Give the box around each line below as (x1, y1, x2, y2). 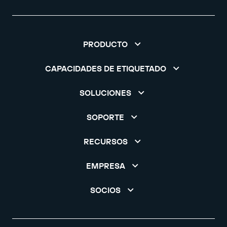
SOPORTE (87, 112, 124, 123)
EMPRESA (86, 161, 125, 171)
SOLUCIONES (80, 88, 131, 98)
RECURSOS (83, 136, 128, 147)
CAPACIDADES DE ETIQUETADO (45, 63, 166, 74)
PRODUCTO (83, 39, 128, 50)
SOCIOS (90, 185, 121, 196)
